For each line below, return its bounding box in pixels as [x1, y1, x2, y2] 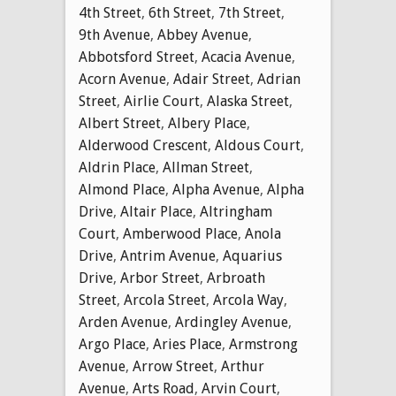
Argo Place [79, 335, 146, 353]
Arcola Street [124, 291, 206, 308]
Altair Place [120, 202, 193, 220]
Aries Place [153, 335, 222, 353]
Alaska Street [207, 92, 289, 110]
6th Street [148, 4, 211, 21]
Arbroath [207, 269, 265, 286]
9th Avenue [79, 26, 150, 43]
